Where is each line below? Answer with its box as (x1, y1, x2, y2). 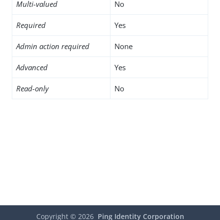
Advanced (16, 62, 48, 73)
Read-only (16, 83, 49, 94)
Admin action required (16, 41, 89, 52)
